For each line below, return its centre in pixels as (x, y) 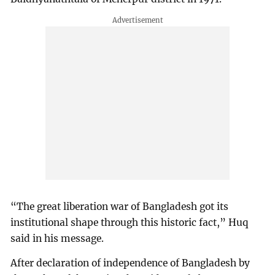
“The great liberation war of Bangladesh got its (120, 206)
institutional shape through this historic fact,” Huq (130, 222)
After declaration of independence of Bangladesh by (130, 263)
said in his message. (57, 238)
